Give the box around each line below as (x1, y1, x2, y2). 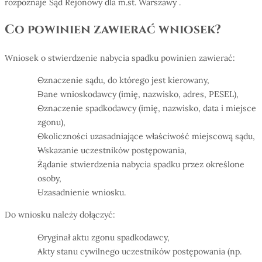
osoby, (37, 173, 61, 184)
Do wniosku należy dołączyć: (5, 209, 115, 220)
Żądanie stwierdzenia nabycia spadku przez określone (37, 159, 244, 170)
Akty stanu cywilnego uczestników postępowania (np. (37, 246, 242, 257)
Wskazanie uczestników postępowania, (37, 145, 187, 156)
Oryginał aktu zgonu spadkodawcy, (37, 232, 170, 243)
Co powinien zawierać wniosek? (5, 21, 221, 39)
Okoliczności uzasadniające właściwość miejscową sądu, (37, 131, 255, 142)
